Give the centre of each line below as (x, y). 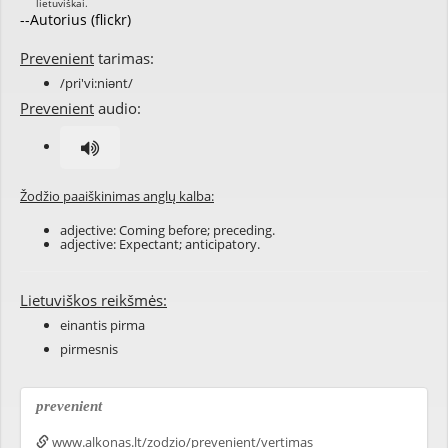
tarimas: (124, 58)
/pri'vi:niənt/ (96, 83)
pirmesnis (89, 349)
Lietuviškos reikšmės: (93, 300)
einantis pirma (102, 325)
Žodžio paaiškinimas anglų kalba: (117, 196)
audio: (117, 108)
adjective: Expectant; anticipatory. (160, 244)
